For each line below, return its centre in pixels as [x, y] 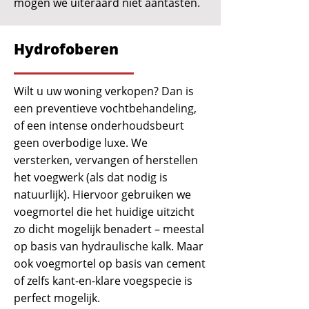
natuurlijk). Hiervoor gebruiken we [102, 195]
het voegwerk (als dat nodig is [91, 177]
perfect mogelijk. [57, 298]
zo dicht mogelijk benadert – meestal [109, 229]
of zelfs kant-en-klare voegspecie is [103, 281]
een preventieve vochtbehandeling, [105, 108]
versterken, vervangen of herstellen [106, 160]
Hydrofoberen [66, 49]
